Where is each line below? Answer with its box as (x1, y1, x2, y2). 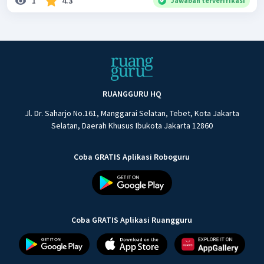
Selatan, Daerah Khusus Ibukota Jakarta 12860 (51, 120, 213, 131)
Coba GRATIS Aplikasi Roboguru (74, 151, 190, 163)
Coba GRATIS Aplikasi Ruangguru (71, 214, 193, 226)
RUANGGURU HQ (102, 88, 161, 100)
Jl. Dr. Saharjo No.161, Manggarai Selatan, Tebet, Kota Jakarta (24, 108, 239, 119)
